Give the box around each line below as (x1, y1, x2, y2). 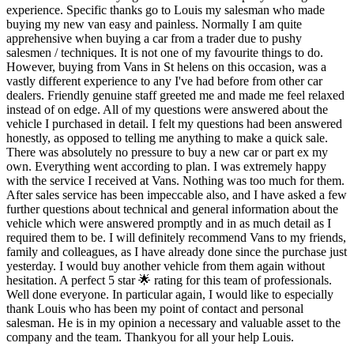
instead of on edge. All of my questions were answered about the (6, 103, 328, 117)
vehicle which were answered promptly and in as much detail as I (6, 217, 331, 231)
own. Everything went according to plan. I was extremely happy (6, 160, 326, 174)
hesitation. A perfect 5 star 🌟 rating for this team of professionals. (6, 273, 332, 288)
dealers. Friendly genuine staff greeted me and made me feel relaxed (6, 88, 345, 103)
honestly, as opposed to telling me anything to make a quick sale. (6, 131, 328, 145)
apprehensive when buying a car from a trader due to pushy (6, 32, 302, 46)
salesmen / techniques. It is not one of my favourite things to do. (6, 46, 323, 60)
